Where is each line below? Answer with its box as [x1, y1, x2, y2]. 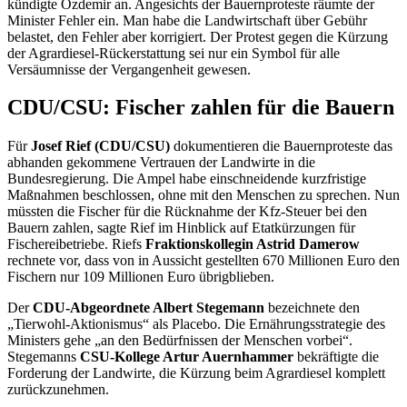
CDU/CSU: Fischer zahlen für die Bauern [7, 95, 394, 120]
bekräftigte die [297, 349, 379, 365]
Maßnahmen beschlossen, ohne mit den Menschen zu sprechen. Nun [7, 187, 400, 203]
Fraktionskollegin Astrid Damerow [145, 236, 360, 253]
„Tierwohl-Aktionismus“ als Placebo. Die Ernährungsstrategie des [7, 316, 385, 333]
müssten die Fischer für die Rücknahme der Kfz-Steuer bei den [7, 203, 367, 220]
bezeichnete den [268, 300, 360, 316]
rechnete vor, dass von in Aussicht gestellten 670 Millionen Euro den [7, 253, 400, 269]
